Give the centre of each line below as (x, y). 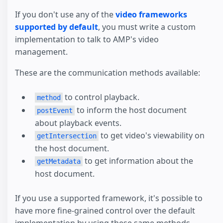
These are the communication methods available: (108, 73)
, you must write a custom (147, 27)
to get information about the (138, 161)
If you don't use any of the (65, 14)
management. (41, 52)
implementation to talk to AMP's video (87, 39)
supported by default (56, 27)
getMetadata (59, 162)
